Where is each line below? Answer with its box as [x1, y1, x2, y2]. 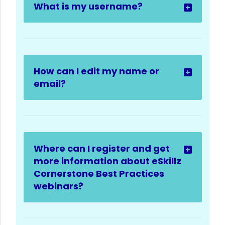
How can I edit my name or [34, 64, 159, 77]
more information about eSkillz [34, 154, 181, 167]
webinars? [34, 179, 83, 192]
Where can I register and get [34, 142, 170, 155]
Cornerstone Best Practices [34, 167, 164, 180]
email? [34, 77, 66, 90]
